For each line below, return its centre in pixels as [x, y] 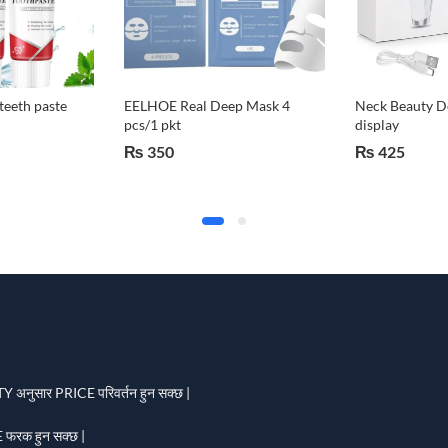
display [376, 124]
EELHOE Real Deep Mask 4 [207, 105]
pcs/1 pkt [153, 124]
